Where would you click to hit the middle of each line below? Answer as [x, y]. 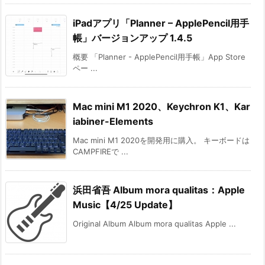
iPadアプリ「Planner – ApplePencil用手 [161, 23]
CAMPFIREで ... [101, 151]
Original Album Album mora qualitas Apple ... [154, 223]
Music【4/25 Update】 [125, 204]
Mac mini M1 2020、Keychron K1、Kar [161, 106]
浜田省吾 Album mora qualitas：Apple [159, 190]
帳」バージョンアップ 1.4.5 [132, 38]
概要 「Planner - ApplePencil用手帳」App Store [159, 56]
